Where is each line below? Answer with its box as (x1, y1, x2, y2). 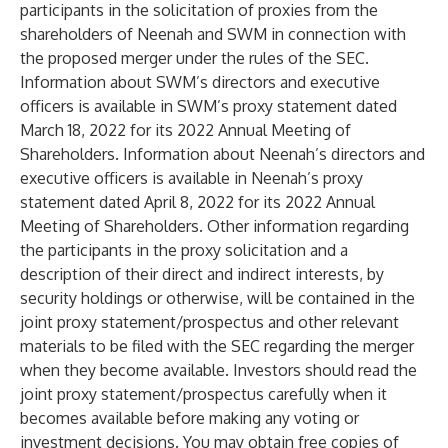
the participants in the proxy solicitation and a (20, 240, 348, 260)
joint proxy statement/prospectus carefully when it (20, 384, 387, 404)
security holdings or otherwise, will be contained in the (20, 288, 415, 308)
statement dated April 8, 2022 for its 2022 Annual (20, 192, 375, 212)
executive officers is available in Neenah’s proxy (20, 168, 363, 188)
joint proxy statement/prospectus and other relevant (20, 312, 399, 332)
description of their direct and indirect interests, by (20, 264, 384, 284)
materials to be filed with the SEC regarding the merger (20, 336, 414, 356)
